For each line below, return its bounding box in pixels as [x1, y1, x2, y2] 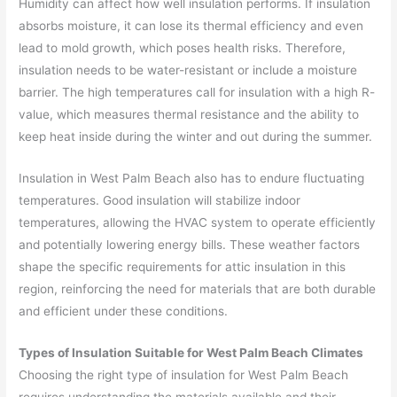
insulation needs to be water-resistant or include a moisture [19, 63, 358, 78]
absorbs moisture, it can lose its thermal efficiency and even [19, 19, 364, 34]
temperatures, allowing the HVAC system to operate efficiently [19, 215, 377, 230]
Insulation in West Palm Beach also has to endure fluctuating [19, 171, 365, 186]
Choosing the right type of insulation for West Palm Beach [19, 367, 349, 382]
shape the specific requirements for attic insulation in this [19, 260, 346, 275]
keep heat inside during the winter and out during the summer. [19, 129, 373, 144]
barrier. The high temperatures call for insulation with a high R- [19, 85, 376, 100]
